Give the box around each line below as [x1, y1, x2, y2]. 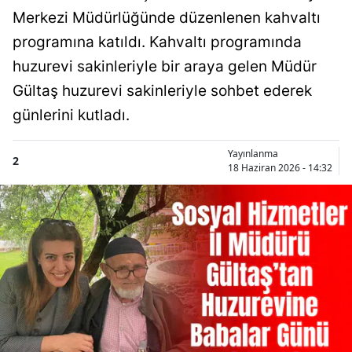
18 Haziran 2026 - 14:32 [228, 160, 332, 174]
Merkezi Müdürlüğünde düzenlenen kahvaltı [13, 8, 321, 27]
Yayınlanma [228, 146, 278, 160]
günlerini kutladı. [13, 105, 130, 124]
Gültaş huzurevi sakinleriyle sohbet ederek [13, 81, 312, 100]
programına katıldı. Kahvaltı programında [13, 32, 302, 51]
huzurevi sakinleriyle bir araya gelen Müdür [13, 57, 317, 75]
